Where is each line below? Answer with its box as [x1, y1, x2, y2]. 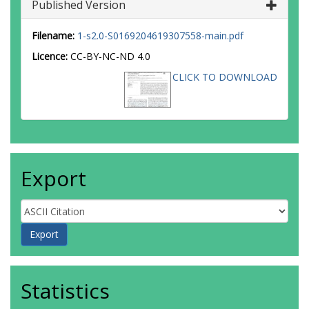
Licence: [32, 50, 70, 63]
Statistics [21, 277, 110, 305]
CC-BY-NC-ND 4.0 [70, 50, 150, 63]
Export [21, 164, 86, 192]
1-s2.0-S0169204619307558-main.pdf [77, 29, 243, 42]
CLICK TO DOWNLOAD [172, 70, 277, 83]
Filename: [32, 29, 74, 42]
